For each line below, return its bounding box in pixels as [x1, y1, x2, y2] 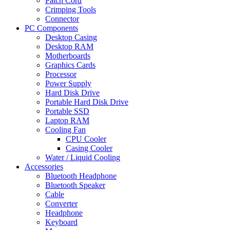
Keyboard [45, 218, 78, 227]
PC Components [25, 24, 78, 33]
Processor [45, 70, 76, 79]
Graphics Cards [45, 61, 95, 70]
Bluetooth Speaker [45, 181, 105, 190]
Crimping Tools [45, 5, 96, 14]
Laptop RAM [45, 116, 89, 125]
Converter [45, 199, 78, 208]
